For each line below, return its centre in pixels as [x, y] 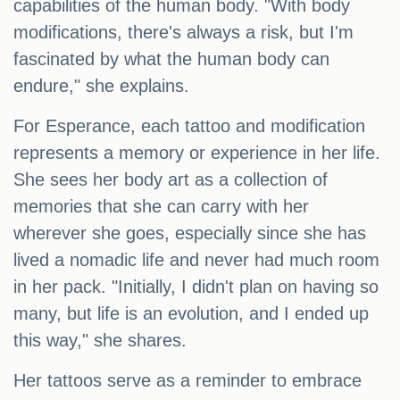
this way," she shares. [100, 341]
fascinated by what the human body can [171, 59]
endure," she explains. [101, 86]
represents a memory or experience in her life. [197, 153]
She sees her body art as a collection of [171, 180]
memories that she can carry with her [161, 207]
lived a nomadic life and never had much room [196, 260]
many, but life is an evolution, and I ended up [191, 314]
